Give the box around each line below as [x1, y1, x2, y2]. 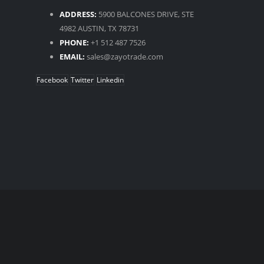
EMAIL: [60, 51, 85, 62]
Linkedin [97, 74, 124, 85]
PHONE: [60, 37, 89, 48]
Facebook [37, 74, 68, 85]
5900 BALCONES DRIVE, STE [98, 8, 194, 19]
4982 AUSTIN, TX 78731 [60, 22, 139, 34]
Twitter [71, 74, 94, 85]
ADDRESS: [60, 8, 97, 19]
